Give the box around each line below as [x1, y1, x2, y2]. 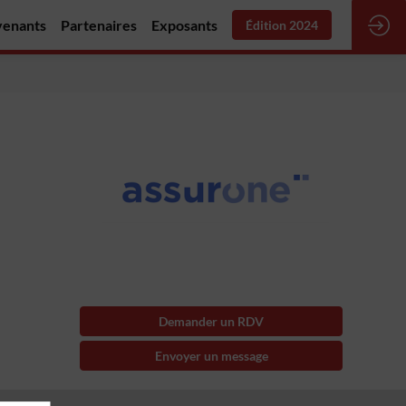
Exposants [151, 16, 217, 34]
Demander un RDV [159, 313, 264, 329]
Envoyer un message [154, 347, 268, 363]
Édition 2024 [246, 17, 318, 33]
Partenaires [61, 16, 137, 34]
